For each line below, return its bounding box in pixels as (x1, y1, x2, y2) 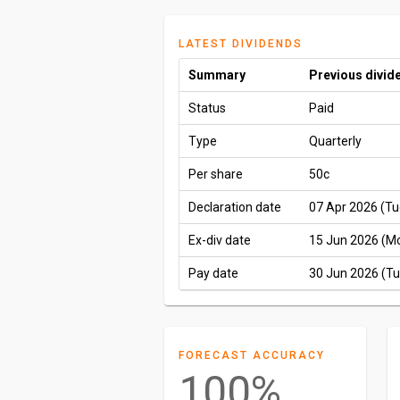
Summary (188, 68, 246, 82)
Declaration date (188, 200, 281, 214)
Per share (188, 167, 243, 181)
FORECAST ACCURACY (179, 349, 325, 362)
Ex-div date (188, 233, 251, 247)
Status (188, 101, 226, 115)
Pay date (188, 266, 238, 280)
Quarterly (309, 134, 362, 148)
